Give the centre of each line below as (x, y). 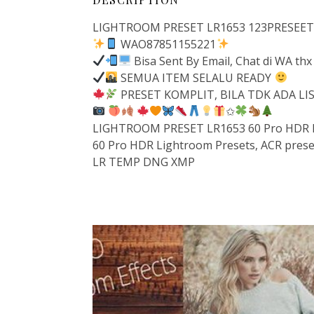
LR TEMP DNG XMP (144, 162)
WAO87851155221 (167, 44)
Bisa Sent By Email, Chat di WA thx (221, 61)
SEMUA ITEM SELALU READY (196, 77)
